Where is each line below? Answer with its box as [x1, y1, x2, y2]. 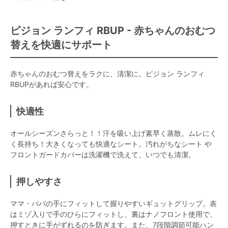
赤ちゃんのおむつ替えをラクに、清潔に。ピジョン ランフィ [10, 69, 205, 78]
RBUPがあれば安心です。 [10, 79, 93, 89]
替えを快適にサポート [10, 39, 112, 51]
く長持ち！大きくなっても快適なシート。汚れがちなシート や [10, 139, 212, 148]
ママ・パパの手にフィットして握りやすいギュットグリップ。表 [10, 198, 217, 208]
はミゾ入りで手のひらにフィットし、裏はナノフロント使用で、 [10, 209, 217, 218]
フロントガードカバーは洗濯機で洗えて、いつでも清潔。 [10, 150, 195, 159]
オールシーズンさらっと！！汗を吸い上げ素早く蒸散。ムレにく [10, 128, 217, 137]
